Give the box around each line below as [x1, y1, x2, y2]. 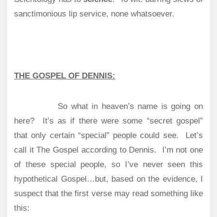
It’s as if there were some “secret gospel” [42, 116, 203, 126]
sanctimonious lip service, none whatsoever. [14, 9, 174, 19]
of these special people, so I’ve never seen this [14, 160, 203, 170]
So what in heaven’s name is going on [58, 102, 203, 111]
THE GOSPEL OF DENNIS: [14, 71, 115, 80]
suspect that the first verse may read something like [14, 189, 203, 199]
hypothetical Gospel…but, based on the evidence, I [14, 174, 203, 184]
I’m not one [162, 145, 203, 155]
